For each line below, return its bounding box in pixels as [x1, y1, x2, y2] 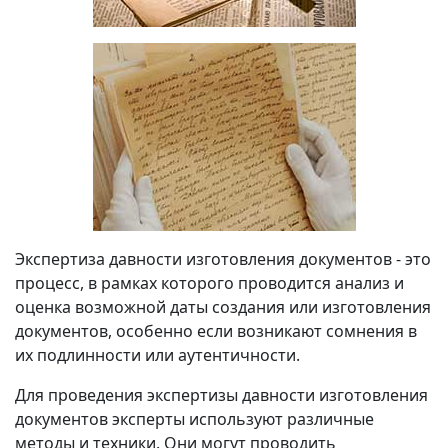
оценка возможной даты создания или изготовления [15, 296, 431, 319]
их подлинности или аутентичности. [15, 344, 300, 367]
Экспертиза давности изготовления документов [15, 248, 392, 271]
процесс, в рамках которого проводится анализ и [15, 272, 404, 295]
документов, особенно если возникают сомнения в [15, 320, 417, 343]
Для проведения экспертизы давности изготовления [15, 384, 428, 407]
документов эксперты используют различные [15, 408, 374, 431]
